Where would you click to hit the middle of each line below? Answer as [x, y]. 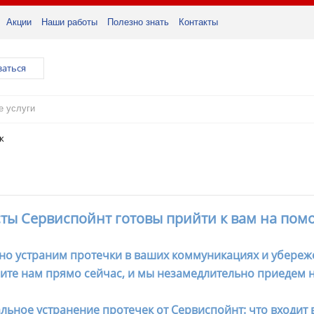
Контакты [198, 22]
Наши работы [69, 22]
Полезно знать [138, 22]
